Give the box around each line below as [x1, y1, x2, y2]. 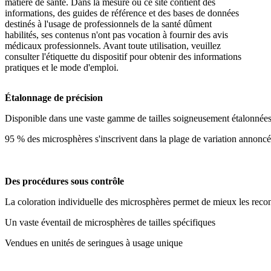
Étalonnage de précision [5, 93, 103, 103]
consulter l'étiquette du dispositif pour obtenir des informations [5, 51, 241, 62]
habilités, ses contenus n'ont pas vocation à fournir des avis [5, 30, 228, 41]
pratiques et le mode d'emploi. [5, 62, 119, 73]
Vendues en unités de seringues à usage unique [5, 238, 183, 249]
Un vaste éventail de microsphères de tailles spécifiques [5, 217, 215, 228]
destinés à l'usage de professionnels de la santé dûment [5, 19, 212, 30]
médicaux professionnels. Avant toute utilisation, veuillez [5, 41, 221, 51]
